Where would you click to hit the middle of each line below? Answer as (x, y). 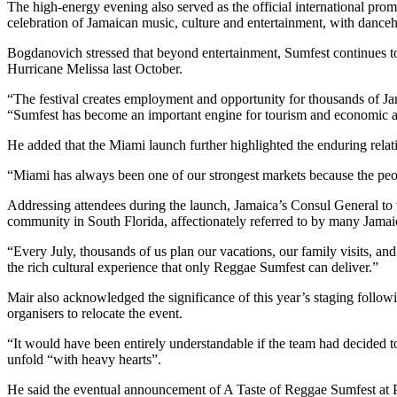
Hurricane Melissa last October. (95, 68)
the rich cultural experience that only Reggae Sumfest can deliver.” (193, 267)
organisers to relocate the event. (95, 313)
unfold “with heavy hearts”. (84, 359)
